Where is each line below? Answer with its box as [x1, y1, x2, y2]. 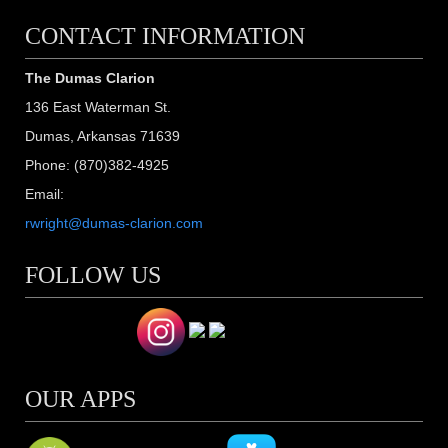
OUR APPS [25, 386, 136, 413]
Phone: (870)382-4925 [25, 157, 169, 174]
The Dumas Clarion [25, 70, 155, 87]
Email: [25, 186, 64, 203]
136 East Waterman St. [25, 99, 171, 116]
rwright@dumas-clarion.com [25, 215, 203, 232]
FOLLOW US [25, 262, 161, 289]
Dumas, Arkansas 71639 [25, 128, 180, 145]
